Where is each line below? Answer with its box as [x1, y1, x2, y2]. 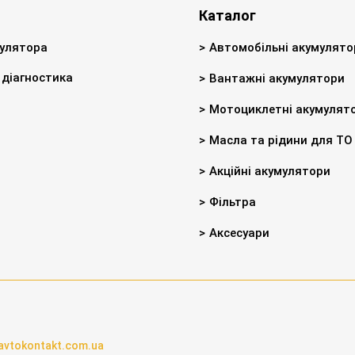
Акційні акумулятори [209, 163, 331, 178]
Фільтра [209, 194, 257, 209]
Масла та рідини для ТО [209, 132, 353, 147]
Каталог [199, 6, 257, 24]
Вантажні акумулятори [209, 71, 345, 86]
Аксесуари [209, 225, 270, 240]
